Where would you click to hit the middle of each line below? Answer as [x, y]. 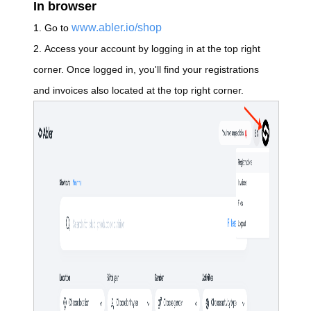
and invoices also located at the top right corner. [138, 90]
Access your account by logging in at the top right [152, 48]
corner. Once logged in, [86, 69]
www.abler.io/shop [117, 27]
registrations [230, 69]
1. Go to [52, 27]
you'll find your [170, 69]
